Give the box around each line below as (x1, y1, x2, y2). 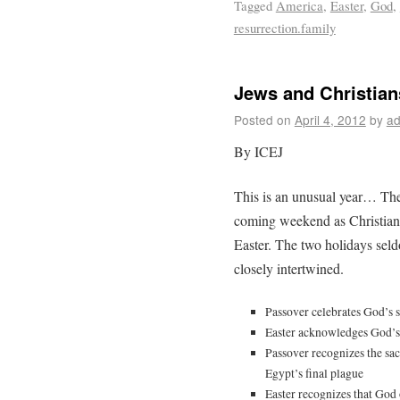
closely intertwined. (233, 259, 344, 279)
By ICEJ (233, 141, 283, 161)
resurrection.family (233, 19, 336, 37)
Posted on (233, 110, 291, 129)
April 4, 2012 (294, 110, 366, 129)
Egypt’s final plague (264, 365, 363, 382)
